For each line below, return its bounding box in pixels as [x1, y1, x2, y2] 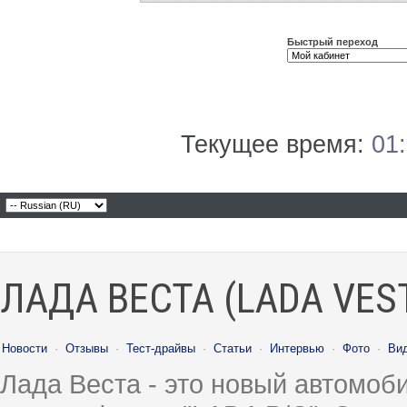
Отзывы [65, 342, 108, 355]
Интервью [270, 342, 324, 355]
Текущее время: [181, 131, 372, 158]
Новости [2, 342, 47, 355]
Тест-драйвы [126, 342, 195, 355]
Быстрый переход [286, 36, 378, 47]
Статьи [213, 342, 252, 355]
